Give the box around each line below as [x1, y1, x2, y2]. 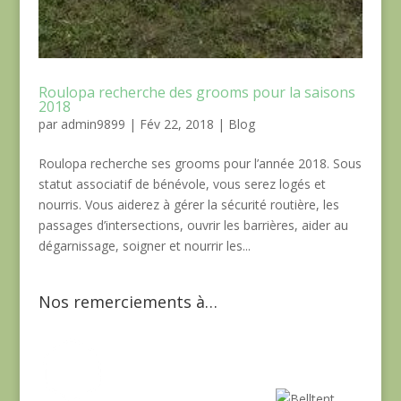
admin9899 [60, 115, 125, 133]
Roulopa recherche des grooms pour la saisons [38, 82, 355, 103]
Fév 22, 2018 [139, 115, 214, 133]
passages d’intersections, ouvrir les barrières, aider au [38, 217, 348, 235]
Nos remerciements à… [38, 291, 218, 313]
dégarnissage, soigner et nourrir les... [38, 237, 251, 255]
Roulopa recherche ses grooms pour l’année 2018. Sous [38, 155, 362, 173]
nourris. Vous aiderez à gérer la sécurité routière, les [38, 196, 339, 214]
